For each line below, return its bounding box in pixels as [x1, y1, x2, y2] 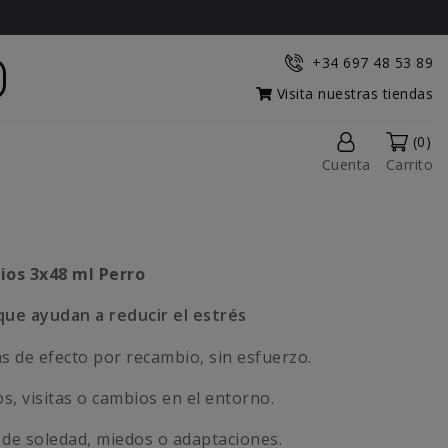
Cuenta [321, 155, 371, 175]
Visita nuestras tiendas [272, 84, 433, 103]
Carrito [385, 155, 433, 175]
